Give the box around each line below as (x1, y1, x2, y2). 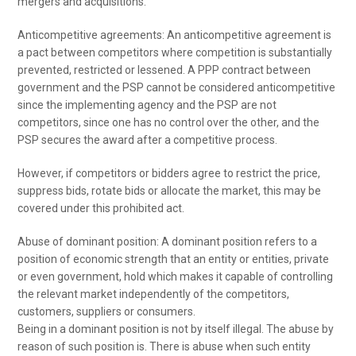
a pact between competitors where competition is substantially (17, 46, 333, 59)
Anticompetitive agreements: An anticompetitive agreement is (17, 29, 332, 41)
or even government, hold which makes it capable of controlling (17, 270, 334, 283)
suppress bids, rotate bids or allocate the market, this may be (17, 184, 322, 197)
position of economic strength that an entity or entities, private (17, 253, 330, 265)
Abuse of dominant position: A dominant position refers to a (17, 235, 318, 248)
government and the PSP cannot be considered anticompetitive (17, 81, 336, 94)
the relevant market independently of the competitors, (17, 288, 290, 300)
